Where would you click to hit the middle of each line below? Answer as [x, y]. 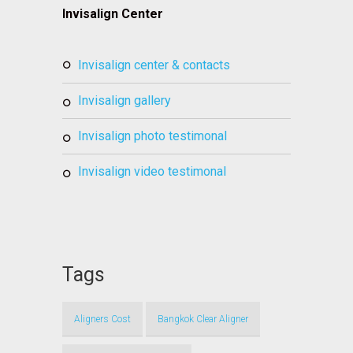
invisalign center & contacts [156, 65]
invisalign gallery [126, 101]
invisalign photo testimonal [154, 136]
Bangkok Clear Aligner [203, 320]
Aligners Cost [102, 320]
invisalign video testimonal [154, 172]
